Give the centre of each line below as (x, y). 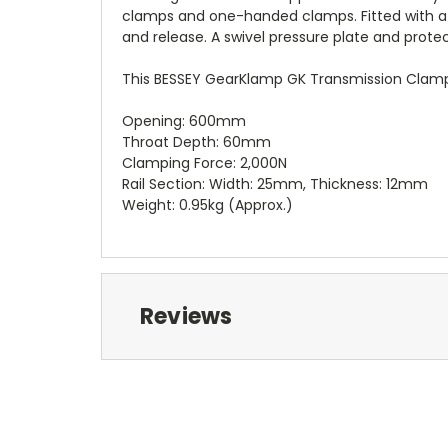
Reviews (186, 316)
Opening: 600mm (184, 120)
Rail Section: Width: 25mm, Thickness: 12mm (275, 183)
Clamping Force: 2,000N (204, 162)
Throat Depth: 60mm (196, 141)
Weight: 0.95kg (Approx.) (207, 204)
